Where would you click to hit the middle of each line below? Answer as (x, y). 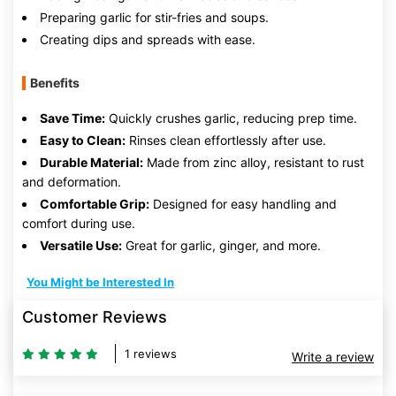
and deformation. (72, 182)
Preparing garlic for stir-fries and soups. (154, 17)
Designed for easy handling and (243, 204)
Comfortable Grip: (95, 204)
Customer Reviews (95, 317)
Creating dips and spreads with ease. (148, 39)
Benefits (55, 83)
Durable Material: (91, 162)
